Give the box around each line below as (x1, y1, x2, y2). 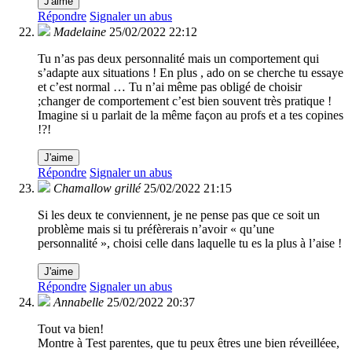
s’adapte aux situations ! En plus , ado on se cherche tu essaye (38, 66, 343, 80)
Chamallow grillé (53, 181, 141, 196)
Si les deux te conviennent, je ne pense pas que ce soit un (38, 208, 320, 222)
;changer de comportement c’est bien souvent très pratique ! (38, 94, 332, 108)
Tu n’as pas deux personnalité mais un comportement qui (38, 52, 319, 66)
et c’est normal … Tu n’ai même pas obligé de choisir (38, 80, 302, 94)
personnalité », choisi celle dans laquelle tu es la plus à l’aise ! (38, 236, 342, 251)
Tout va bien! (38, 322, 104, 336)
